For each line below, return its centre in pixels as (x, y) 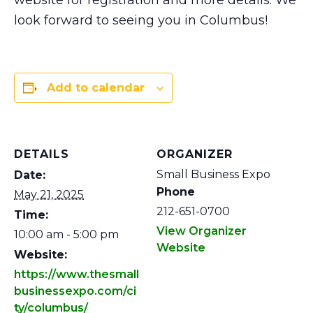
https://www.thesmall (77, 275)
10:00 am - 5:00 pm (66, 235)
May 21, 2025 (49, 195)
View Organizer (202, 231)
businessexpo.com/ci (75, 291)
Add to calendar (96, 88)
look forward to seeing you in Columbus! (141, 21)
